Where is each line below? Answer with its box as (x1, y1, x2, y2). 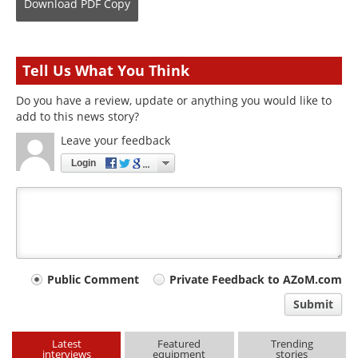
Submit (293, 296, 333, 312)
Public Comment (47, 272, 139, 288)
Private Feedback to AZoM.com (169, 272, 342, 288)
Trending (270, 336, 313, 352)
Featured (157, 336, 201, 352)
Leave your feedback (61, 133, 170, 148)
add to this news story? (16, 109, 139, 124)
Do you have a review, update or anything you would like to (16, 93, 332, 108)
